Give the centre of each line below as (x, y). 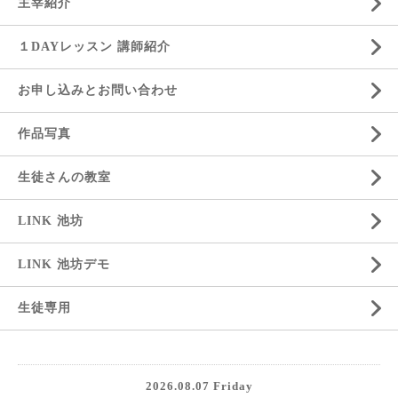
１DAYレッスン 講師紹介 (94, 47)
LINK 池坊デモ (64, 264)
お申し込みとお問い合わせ (98, 90)
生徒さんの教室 (64, 177)
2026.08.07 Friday (199, 386)
